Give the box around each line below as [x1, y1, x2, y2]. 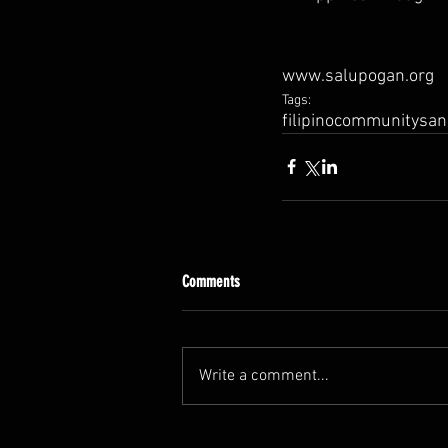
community [334, 110, 419, 132]
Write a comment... [199, 365, 329, 386]
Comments [182, 271, 240, 291]
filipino [282, 110, 334, 132]
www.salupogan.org [282, 65, 434, 87]
